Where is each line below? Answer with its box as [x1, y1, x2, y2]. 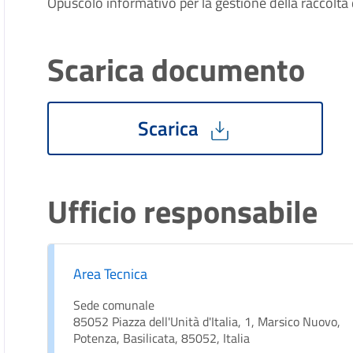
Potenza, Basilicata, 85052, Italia [73, 329, 251, 347]
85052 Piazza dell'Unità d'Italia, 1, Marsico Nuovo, [73, 312, 341, 331]
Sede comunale [73, 295, 155, 314]
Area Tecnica [73, 263, 148, 284]
